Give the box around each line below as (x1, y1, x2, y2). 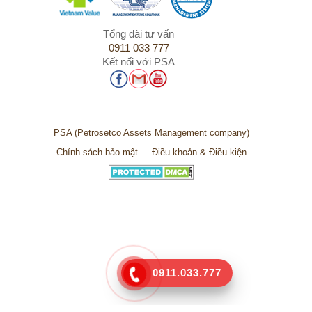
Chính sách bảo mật (56, 146, 138, 157)
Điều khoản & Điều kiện (152, 146, 247, 157)
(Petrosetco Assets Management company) (75, 127, 249, 138)
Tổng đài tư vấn (103, 29, 175, 40)
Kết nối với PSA (102, 56, 175, 68)
